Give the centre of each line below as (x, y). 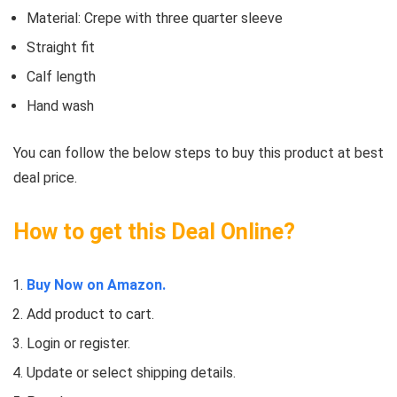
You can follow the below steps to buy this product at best (198, 153)
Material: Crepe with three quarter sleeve (155, 18)
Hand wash (60, 106)
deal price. (45, 178)
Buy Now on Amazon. (96, 285)
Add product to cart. (90, 314)
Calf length (61, 77)
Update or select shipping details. (131, 373)
